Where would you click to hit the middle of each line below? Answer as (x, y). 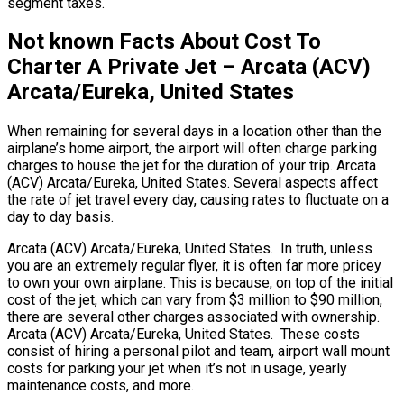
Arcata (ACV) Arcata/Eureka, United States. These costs (184, 335)
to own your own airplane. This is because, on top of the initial (200, 283)
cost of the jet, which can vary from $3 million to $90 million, (195, 300)
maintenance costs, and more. (101, 386)
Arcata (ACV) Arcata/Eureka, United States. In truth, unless (190, 249)
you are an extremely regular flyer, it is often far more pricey (194, 266)
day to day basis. (60, 217)
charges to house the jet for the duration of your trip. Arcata (192, 166)
